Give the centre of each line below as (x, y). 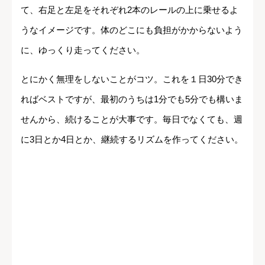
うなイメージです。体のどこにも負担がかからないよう (132, 30)
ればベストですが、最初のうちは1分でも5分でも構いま (132, 99)
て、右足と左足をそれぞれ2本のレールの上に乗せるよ (130, 10)
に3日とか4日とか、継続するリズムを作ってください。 (132, 140)
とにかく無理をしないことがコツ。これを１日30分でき (132, 79)
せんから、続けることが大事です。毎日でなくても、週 (132, 119)
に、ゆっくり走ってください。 (83, 50)
